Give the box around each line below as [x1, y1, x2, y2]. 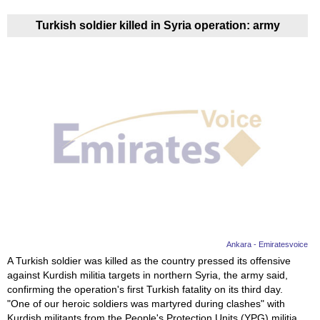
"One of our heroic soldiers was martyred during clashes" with [7, 298, 285, 310]
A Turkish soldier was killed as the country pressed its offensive [7, 255, 291, 267]
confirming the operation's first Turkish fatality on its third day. [7, 284, 283, 296]
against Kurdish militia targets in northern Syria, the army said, [7, 269, 288, 281]
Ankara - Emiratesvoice [226, 240, 309, 249]
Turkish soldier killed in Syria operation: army [35, 19, 280, 32]
